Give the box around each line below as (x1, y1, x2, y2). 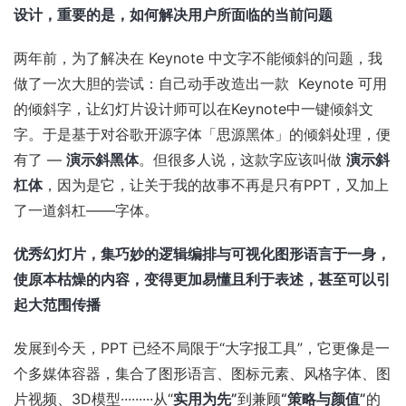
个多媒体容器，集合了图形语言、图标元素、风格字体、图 (14, 364, 391, 382)
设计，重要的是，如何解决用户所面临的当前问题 (14, 5, 333, 24)
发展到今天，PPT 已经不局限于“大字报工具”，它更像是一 (14, 339, 390, 357)
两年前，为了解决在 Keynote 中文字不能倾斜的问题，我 (14, 49, 382, 67)
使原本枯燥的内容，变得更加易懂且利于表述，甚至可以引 (14, 270, 391, 288)
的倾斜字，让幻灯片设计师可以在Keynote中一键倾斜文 (14, 100, 373, 118)
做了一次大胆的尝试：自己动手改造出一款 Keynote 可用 (14, 74, 387, 92)
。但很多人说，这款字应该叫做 (139, 150, 346, 169)
